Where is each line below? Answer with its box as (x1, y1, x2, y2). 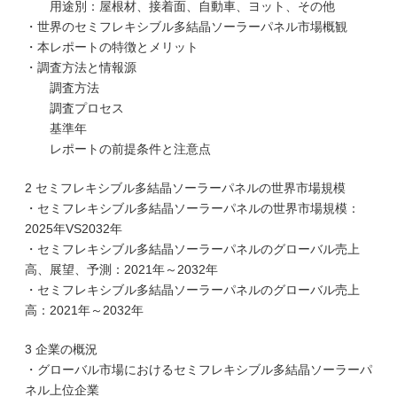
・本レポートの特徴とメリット (25, 40, 198, 54)
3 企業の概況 (25, 342, 97, 356)
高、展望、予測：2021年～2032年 (25, 262, 218, 276)
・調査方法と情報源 (25, 60, 136, 74)
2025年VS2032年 (25, 222, 122, 236)
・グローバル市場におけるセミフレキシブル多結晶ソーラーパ (25, 362, 372, 377)
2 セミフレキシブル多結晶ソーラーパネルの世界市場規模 (25, 181, 346, 195)
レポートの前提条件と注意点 (25, 142, 211, 156)
